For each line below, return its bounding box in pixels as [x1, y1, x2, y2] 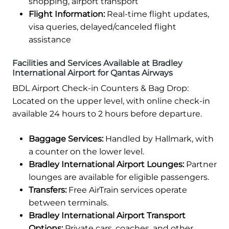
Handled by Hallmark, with [103, 134, 214, 144]
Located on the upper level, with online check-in [12, 96, 210, 106]
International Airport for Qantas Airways [12, 68, 173, 78]
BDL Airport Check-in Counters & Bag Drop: [12, 83, 189, 94]
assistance [29, 35, 71, 45]
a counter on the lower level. [29, 147, 144, 157]
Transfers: [29, 185, 66, 195]
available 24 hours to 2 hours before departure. [12, 109, 202, 119]
